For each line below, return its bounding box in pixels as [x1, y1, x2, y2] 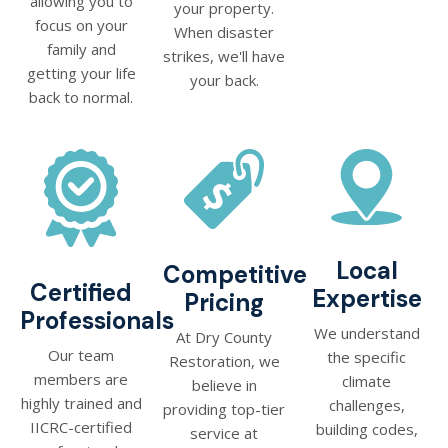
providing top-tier [163, 398, 285, 419]
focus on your [34, 14, 128, 35]
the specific [327, 347, 407, 368]
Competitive [162, 258, 307, 290]
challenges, [328, 395, 405, 416]
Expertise [311, 283, 422, 315]
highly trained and [20, 392, 142, 413]
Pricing [184, 286, 264, 318]
